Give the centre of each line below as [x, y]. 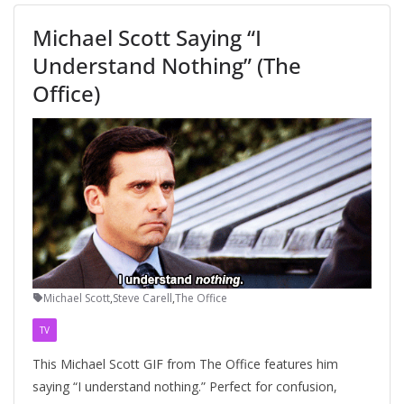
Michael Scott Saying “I [147, 37]
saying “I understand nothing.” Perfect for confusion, [185, 386]
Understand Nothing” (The [167, 65]
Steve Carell [142, 298]
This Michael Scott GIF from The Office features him [185, 363]
